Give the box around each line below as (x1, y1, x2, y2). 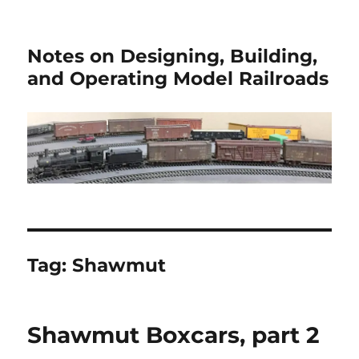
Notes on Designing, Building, (27, 45, 318, 67)
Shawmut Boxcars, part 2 (27, 321, 321, 349)
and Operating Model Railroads (27, 67, 329, 90)
